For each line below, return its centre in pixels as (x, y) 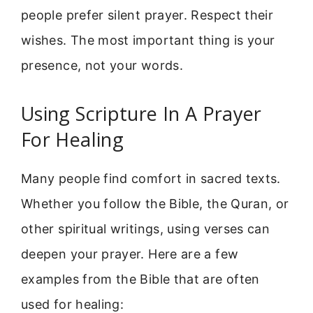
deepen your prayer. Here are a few (130, 254)
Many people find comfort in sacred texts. (151, 179)
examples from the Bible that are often (140, 279)
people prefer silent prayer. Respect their (147, 15)
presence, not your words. (102, 66)
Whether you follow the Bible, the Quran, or (155, 204)
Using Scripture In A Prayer (141, 114)
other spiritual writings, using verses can (146, 229)
